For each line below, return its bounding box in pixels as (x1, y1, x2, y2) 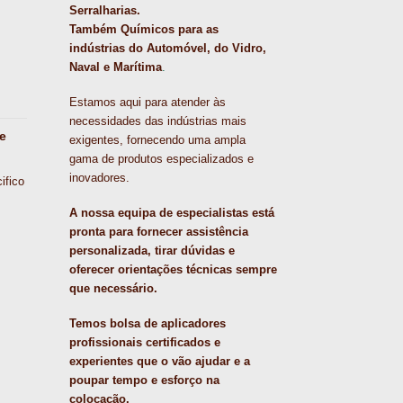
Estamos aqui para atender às (68, 94, 226, 109)
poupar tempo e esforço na (68, 373, 219, 388)
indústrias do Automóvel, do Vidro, (68, 40, 266, 55)
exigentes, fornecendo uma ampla (68, 132, 246, 147)
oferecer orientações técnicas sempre (68, 262, 277, 276)
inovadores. (68, 170, 130, 184)
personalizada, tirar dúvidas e (68, 243, 235, 257)
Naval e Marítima (68, 59, 162, 74)
